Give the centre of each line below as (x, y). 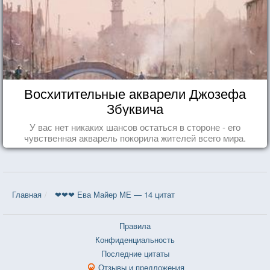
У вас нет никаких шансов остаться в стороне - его (135, 127)
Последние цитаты (135, 253)
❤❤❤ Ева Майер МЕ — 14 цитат (115, 194)
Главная (27, 194)
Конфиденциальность (135, 239)
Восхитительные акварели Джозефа (135, 93)
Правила (135, 225)
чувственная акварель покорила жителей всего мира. (135, 137)
